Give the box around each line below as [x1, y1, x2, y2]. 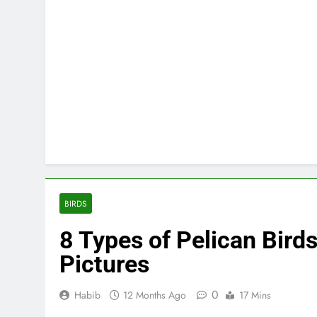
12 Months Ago [123, 287, 186, 302]
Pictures [59, 249, 155, 278]
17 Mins [239, 287, 271, 302]
